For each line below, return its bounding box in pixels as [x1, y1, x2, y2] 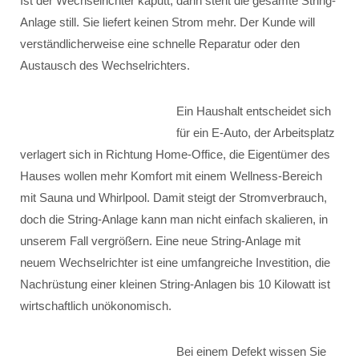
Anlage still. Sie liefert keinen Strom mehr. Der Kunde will [20, 15, 315, 29]
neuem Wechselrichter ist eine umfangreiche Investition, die [20, 256, 330, 269]
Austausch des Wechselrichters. [20, 58, 190, 72]
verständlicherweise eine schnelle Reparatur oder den [20, 37, 300, 50]
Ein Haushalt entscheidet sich [176, 104, 331, 118]
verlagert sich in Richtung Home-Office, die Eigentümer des [20, 147, 330, 161]
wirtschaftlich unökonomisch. [20, 299, 171, 313]
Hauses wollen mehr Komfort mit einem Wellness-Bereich [20, 169, 322, 183]
